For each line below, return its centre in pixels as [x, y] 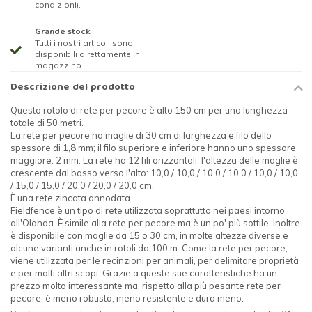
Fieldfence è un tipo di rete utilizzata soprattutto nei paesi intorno [148, 211]
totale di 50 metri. [47, 123]
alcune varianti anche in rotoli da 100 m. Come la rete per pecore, [149, 248]
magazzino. [59, 65]
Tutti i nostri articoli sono [84, 43]
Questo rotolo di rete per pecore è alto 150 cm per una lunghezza [149, 110]
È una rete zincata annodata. [71, 198]
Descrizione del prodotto [73, 88]
